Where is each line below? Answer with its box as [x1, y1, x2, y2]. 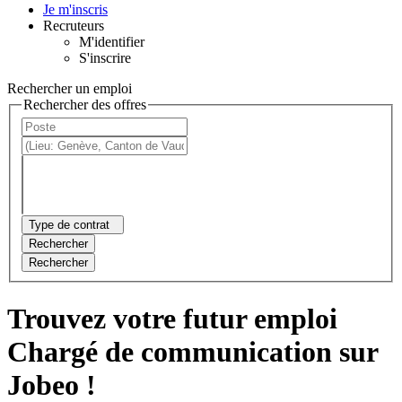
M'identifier [79, 33, 144, 49]
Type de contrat [29, 218, 109, 232]
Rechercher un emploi [7, 80, 132, 96]
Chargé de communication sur [7, 335, 378, 368]
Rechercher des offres [23, 96, 146, 112]
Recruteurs [43, 17, 104, 33]
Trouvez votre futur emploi [7, 301, 337, 335]
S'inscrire [79, 49, 131, 66]
